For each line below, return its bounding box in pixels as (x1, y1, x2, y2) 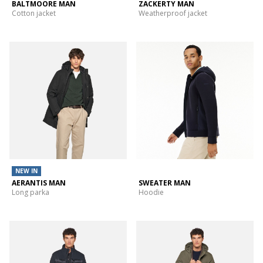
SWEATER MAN (139, 178, 191, 188)
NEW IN (15, 167, 38, 176)
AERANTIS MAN (12, 178, 66, 188)
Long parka (12, 187, 49, 198)
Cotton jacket (12, 8, 56, 19)
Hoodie (139, 187, 164, 198)
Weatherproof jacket (139, 8, 207, 19)
